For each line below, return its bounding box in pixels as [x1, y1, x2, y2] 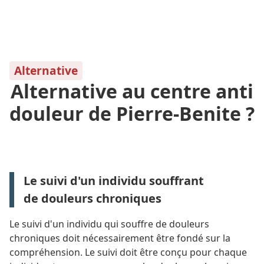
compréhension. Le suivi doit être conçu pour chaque [9, 246, 247, 259]
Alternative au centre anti [11, 78, 253, 104]
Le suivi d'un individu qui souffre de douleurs [9, 217, 209, 230]
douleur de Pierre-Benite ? [9, 101, 255, 126]
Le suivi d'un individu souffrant [24, 173, 204, 189]
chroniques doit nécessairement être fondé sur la [9, 232, 230, 245]
